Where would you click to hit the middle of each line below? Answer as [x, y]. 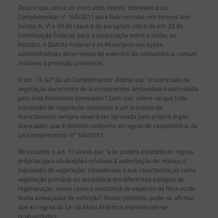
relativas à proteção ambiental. [61, 63]
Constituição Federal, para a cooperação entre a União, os [97, 35]
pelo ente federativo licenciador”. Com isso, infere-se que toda [102, 98]
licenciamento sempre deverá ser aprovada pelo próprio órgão [103, 117]
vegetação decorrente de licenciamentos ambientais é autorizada [108, 89]
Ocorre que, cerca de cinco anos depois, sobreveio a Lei [93, 8]
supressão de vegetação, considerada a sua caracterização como [107, 170]
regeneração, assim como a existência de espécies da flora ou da [106, 189]
